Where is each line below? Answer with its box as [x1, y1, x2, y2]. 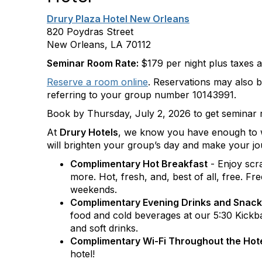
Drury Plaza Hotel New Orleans [47, 13, 189, 25]
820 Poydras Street [47, 26, 133, 37]
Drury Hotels [60, 126, 118, 138]
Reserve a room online [47, 76, 148, 88]
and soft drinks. [70, 222, 138, 234]
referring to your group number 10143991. [47, 89, 239, 101]
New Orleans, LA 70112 [47, 39, 151, 50]
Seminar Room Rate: [47, 57, 141, 69]
